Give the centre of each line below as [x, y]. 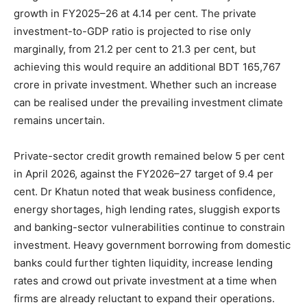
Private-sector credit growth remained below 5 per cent [149, 156]
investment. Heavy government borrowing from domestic [152, 245]
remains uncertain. [59, 120]
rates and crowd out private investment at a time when [145, 280]
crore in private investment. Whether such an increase [145, 84]
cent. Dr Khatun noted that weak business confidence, [145, 191]
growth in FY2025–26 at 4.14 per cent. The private [135, 13]
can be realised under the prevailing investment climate [148, 102]
